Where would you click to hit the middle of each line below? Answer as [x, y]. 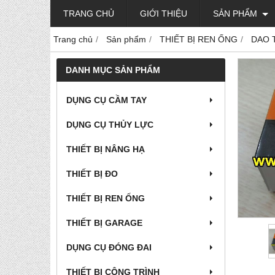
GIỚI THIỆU [164, 14]
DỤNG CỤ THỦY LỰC [110, 125]
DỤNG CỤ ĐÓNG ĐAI [109, 247]
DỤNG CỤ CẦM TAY [107, 100]
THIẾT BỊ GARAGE [104, 223]
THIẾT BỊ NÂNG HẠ [106, 149]
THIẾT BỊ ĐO [92, 174]
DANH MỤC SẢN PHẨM [113, 70]
